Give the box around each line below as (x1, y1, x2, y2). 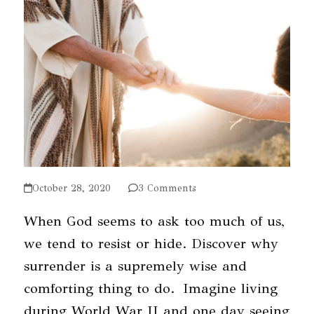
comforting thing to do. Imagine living (23, 280, 278, 298)
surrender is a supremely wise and (23, 257, 247, 275)
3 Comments (137, 182, 196, 195)
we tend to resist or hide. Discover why (23, 235, 278, 253)
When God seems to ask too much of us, (23, 212, 285, 231)
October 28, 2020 (32, 182, 111, 195)
